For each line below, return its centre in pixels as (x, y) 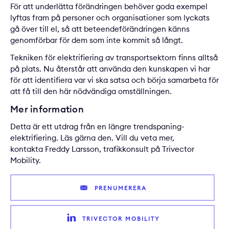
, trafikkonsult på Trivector (147, 149)
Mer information (47, 109)
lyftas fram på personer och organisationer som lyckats (110, 18)
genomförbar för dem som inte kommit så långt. (97, 40)
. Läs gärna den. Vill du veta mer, (115, 138)
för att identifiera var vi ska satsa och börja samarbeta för (114, 80)
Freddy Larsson (72, 149)
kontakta (28, 149)
